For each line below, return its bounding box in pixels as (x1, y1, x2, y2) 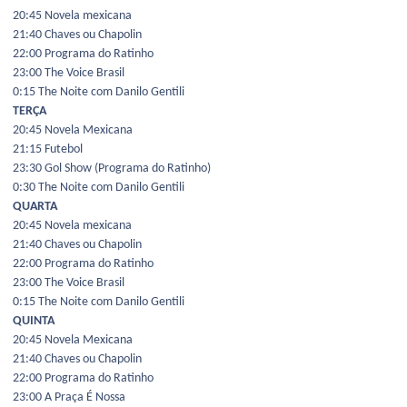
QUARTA (13, 200, 57, 214)
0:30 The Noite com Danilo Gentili (13, 181, 184, 195)
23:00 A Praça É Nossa (13, 391, 125, 405)
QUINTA (13, 314, 55, 329)
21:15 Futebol (13, 143, 83, 157)
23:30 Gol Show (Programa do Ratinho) (13, 162, 211, 176)
